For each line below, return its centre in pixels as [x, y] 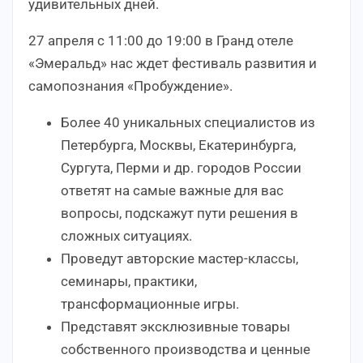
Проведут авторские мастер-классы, [179, 258]
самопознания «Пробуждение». [130, 85]
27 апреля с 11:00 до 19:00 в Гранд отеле [161, 40]
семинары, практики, [129, 281]
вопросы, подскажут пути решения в [179, 213]
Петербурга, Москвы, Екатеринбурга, [178, 145]
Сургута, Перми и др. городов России [181, 167]
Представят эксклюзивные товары [175, 326]
